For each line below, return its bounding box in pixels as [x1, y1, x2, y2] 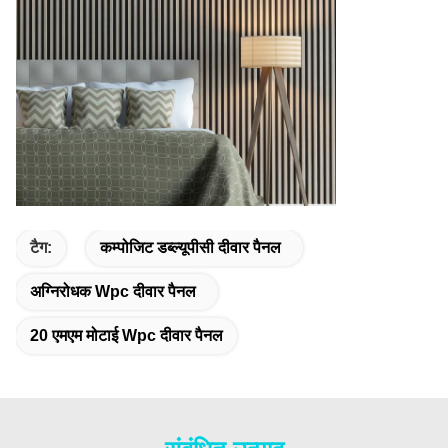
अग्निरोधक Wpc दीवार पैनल [30, 283, 196, 300]
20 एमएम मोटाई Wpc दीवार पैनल [30, 327, 223, 344]
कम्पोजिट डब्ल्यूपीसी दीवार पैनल [100, 239, 281, 256]
